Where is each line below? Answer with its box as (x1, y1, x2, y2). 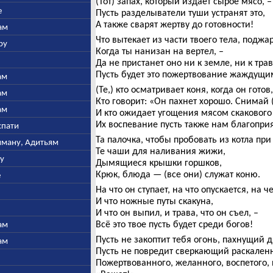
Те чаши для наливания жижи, (95, 145, 225, 157)
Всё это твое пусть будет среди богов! (95, 218, 253, 230)
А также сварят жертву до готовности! (95, 18, 253, 30)
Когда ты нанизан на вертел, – (95, 45, 224, 57)
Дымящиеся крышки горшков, (95, 157, 222, 168)
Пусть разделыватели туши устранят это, (95, 7, 265, 18)
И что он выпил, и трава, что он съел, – (95, 207, 258, 218)
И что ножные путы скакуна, (95, 195, 213, 207)
